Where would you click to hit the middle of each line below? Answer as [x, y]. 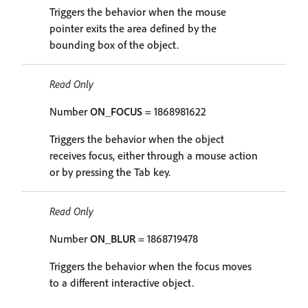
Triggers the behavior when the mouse [138, 12]
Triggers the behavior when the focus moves [151, 266]
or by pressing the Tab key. [110, 172]
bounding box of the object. [114, 45]
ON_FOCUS [116, 111]
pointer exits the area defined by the [133, 28]
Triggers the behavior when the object [137, 139]
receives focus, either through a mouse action [154, 155]
